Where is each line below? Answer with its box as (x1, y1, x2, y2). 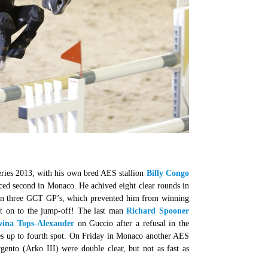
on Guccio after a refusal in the (74, 219, 189, 228)
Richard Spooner (126, 206, 189, 215)
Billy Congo (146, 169, 190, 178)
